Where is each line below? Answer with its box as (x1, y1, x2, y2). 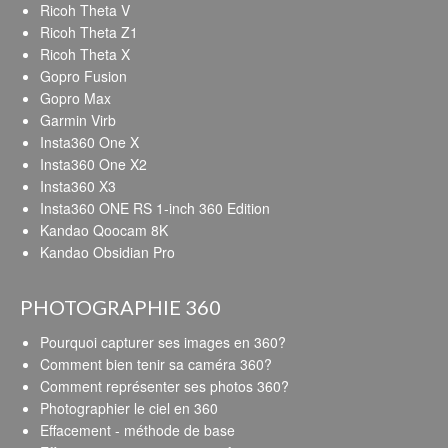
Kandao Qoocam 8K (40, 219, 168, 240)
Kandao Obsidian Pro (40, 241, 175, 262)
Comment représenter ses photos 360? (40, 375, 289, 396)
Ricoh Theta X (40, 43, 130, 64)
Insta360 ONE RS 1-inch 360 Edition (40, 197, 270, 218)
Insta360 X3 (40, 175, 116, 196)
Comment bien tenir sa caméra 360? (40, 353, 272, 374)
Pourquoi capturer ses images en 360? (40, 331, 286, 352)
